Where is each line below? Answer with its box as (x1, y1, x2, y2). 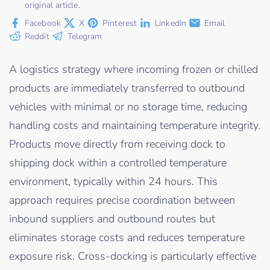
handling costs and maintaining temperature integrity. (9, 118, 260, 133)
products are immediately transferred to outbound (9, 81, 245, 96)
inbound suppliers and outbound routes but (9, 212, 215, 227)
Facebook (25, 17, 61, 29)
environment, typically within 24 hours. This (9, 174, 218, 189)
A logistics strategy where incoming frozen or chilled (9, 62, 258, 77)
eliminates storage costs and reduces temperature (9, 230, 245, 245)
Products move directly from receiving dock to (9, 137, 225, 152)
